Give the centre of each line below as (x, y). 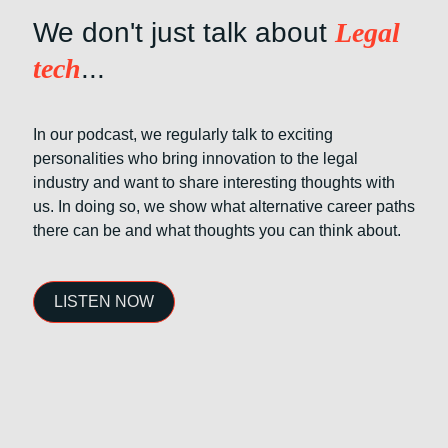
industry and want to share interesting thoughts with (214, 182)
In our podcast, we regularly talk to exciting (183, 134)
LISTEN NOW (104, 301)
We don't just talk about (184, 32)
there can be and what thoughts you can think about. (217, 230)
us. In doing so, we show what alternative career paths (224, 206)
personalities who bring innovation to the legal (195, 158)
